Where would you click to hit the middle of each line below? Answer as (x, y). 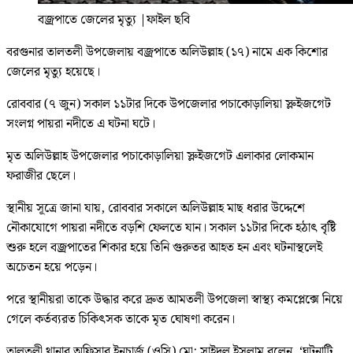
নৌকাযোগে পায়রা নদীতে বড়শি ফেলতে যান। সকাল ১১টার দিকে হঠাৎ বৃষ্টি (171, 228)
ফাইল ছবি (168, 20)
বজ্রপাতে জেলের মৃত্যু (87, 20)
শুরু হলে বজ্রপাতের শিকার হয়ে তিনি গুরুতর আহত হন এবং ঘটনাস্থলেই (164, 247)
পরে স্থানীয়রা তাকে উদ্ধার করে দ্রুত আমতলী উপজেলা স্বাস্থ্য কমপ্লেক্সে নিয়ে (175, 299)
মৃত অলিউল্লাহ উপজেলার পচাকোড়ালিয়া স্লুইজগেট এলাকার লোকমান (160, 156)
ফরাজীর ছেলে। (41, 176)
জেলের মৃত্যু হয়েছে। (53, 72)
